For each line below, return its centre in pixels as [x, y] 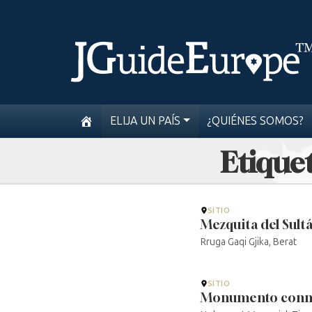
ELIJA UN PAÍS [145, 121]
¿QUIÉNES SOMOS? [255, 121]
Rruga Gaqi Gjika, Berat [249, 242]
